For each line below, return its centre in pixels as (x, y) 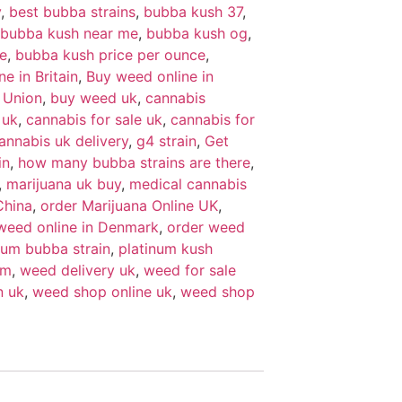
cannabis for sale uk (94, 119)
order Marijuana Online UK (129, 205)
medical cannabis (188, 184)
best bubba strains (72, 11)
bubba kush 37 (193, 11)
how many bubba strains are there (134, 162)
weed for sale (190, 270)
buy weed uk (94, 97)
